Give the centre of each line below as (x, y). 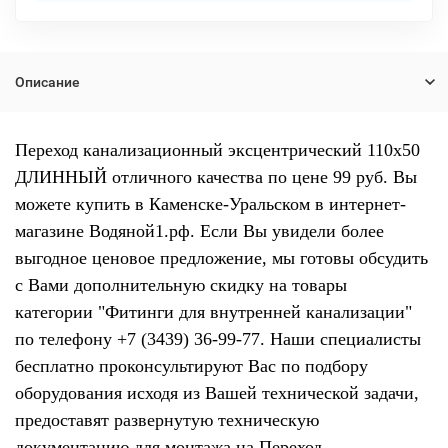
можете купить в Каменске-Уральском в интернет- (210, 204)
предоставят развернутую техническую (167, 420)
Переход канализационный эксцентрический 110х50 (217, 150)
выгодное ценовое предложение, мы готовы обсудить (221, 258)
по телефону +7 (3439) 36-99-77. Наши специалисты (218, 339)
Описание (47, 82)
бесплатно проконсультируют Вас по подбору (191, 366)
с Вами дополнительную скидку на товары (181, 285)
